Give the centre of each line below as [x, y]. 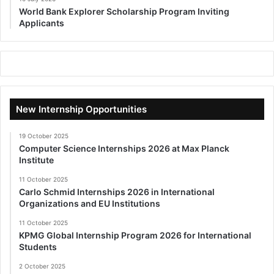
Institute [36, 160]
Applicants [42, 23]
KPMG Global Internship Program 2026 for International [135, 235]
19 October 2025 [44, 135]
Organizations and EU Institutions [90, 203]
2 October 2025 [42, 266]
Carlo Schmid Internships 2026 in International [117, 191]
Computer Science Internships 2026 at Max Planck [124, 148]
